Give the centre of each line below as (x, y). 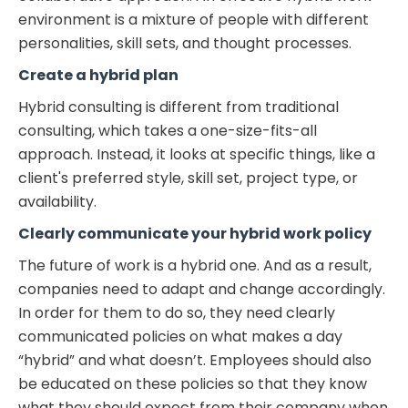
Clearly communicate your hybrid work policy (195, 233)
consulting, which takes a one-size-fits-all (168, 130)
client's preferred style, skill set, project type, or (188, 178)
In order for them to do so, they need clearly (177, 312)
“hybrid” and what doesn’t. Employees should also (195, 360)
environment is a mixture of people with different (194, 19)
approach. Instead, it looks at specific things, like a (197, 154)
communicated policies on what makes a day (180, 336)
